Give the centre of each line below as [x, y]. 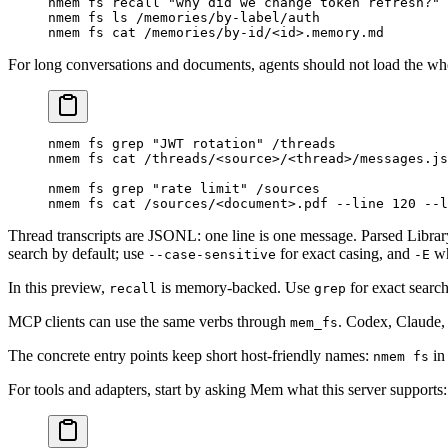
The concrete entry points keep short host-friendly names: [190, 355]
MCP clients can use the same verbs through [149, 321]
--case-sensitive [212, 254]
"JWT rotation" [204, 143]
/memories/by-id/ [204, 32]
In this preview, [58, 287]
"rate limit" [196, 188]
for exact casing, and [345, 253]
